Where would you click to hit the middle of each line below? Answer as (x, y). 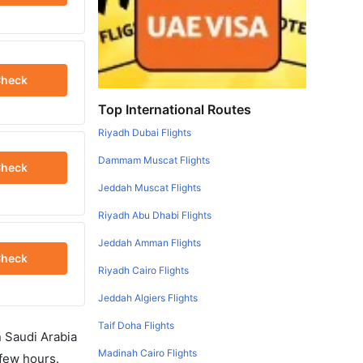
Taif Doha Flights (137, 325)
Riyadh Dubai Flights (145, 132)
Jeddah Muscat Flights (150, 188)
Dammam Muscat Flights (154, 160)
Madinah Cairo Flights (148, 353)
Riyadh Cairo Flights (144, 270)
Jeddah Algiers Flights (148, 298)
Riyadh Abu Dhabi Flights (155, 215)
